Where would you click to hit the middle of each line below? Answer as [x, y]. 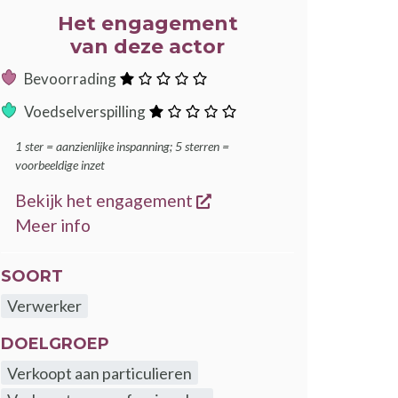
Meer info [53, 226]
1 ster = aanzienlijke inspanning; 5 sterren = [122, 147]
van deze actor [147, 47]
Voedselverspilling [86, 112]
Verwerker [45, 306]
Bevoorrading [72, 79]
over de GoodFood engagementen [220, 225]
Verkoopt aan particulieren [100, 373]
